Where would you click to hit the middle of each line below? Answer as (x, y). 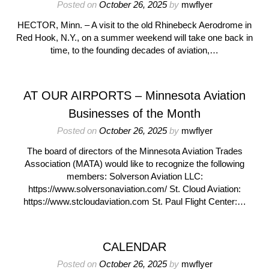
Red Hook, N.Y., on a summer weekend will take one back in (134, 38)
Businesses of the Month (134, 113)
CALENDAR (134, 247)
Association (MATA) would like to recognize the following (134, 164)
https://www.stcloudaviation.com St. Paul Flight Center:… (134, 201)
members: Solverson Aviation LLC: (134, 176)
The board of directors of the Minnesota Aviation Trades (134, 151)
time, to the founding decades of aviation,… (134, 50)
